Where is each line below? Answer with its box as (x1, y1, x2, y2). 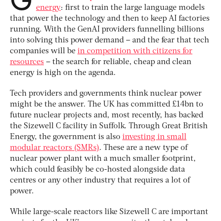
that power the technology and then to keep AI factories (10, 15, 210, 23)
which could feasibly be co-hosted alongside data (10, 166, 185, 174)
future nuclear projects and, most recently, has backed (10, 111, 203, 120)
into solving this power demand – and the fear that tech (10, 37, 209, 45)
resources (10, 58, 44, 67)
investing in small (122, 133, 186, 142)
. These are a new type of (99, 144, 187, 152)
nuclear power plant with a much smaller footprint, (10, 155, 196, 163)
